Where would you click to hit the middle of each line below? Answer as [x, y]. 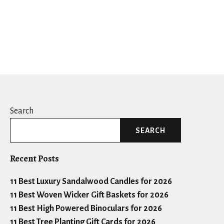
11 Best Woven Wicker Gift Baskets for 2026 [89, 195]
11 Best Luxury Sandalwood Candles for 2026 [91, 182]
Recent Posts [34, 159]
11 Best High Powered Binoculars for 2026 [86, 209]
